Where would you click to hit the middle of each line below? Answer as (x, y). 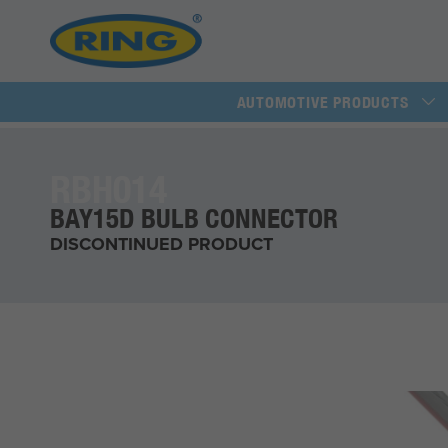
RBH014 (109, 188)
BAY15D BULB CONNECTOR (194, 217)
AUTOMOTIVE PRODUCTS (322, 101)
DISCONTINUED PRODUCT (162, 243)
